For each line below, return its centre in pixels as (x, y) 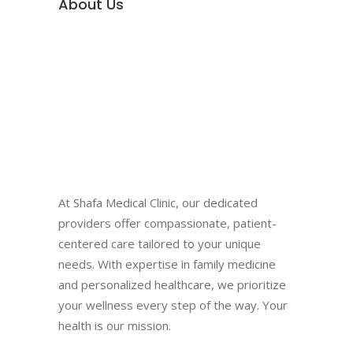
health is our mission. (115, 325)
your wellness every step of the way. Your (173, 305)
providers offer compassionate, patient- (167, 223)
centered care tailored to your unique (160, 243)
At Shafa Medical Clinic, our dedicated (158, 202)
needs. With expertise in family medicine (167, 264)
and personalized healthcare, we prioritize (172, 284)
